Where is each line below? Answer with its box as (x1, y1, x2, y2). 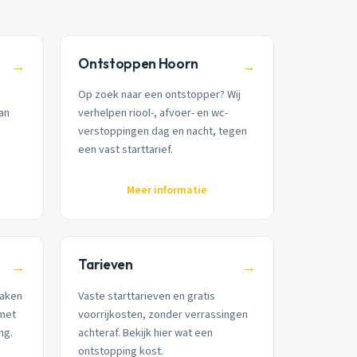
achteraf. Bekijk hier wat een (78, 324, 214, 341)
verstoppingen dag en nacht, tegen (78, 123, 248, 140)
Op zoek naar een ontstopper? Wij (78, 86, 241, 104)
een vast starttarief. (78, 141, 174, 159)
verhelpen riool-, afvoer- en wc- (78, 104, 229, 122)
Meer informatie (127, 182, 207, 199)
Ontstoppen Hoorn (78, 54, 198, 72)
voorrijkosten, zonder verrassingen (78, 305, 249, 323)
